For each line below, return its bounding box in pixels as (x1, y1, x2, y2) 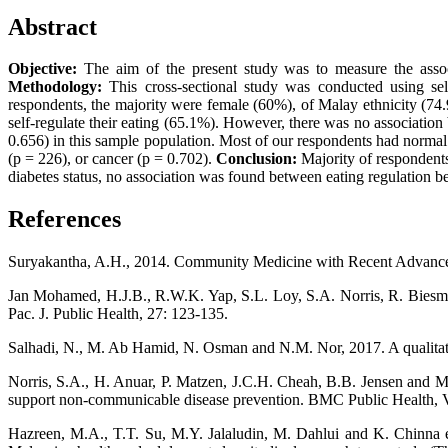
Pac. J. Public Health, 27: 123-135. (8, 305, 228, 323)
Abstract (8, 13, 97, 40)
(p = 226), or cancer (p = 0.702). (8, 150, 216, 168)
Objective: (8, 60, 77, 78)
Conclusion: (216, 150, 297, 168)
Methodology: (8, 78, 102, 96)
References (8, 206, 121, 233)
